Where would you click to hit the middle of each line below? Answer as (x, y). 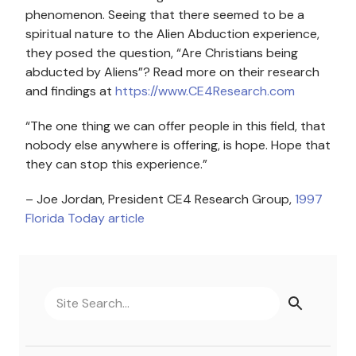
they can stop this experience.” (116, 164)
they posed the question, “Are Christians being (162, 52)
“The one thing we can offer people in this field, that (176, 126)
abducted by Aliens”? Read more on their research (172, 72)
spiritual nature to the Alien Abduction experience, (172, 33)
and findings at (70, 91)
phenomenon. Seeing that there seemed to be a (165, 14)
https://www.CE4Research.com (205, 91)
